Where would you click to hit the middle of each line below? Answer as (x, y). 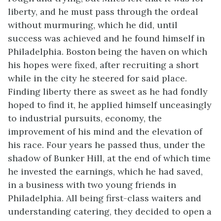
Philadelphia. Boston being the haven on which (108, 52)
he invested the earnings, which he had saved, (105, 171)
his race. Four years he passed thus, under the (107, 145)
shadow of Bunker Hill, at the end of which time (109, 158)
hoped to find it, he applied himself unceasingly (110, 105)
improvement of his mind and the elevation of (105, 131)
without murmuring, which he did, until (93, 25)
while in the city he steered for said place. (97, 78)
